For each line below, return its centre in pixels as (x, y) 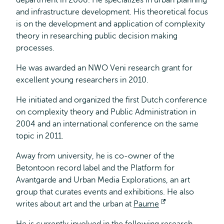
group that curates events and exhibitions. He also (105, 192)
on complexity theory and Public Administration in (106, 112)
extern (177, 216)
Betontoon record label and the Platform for (95, 168)
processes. (35, 48)
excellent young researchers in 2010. (82, 80)
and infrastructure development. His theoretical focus (112, 12)
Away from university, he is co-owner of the (95, 156)
